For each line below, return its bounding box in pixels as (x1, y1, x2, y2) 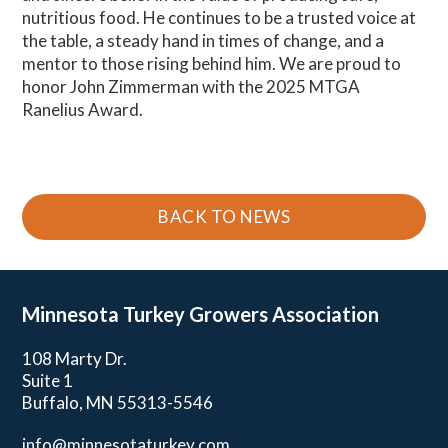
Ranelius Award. (22, 98, 144, 120)
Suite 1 (22, 369, 74, 391)
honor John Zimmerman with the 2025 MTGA (22, 75, 361, 97)
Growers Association (189, 301, 380, 326)
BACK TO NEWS (158, 205, 290, 227)
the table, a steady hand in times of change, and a (22, 29, 385, 51)
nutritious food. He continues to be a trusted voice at (22, 6, 417, 28)
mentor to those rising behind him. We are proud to (22, 52, 402, 74)
